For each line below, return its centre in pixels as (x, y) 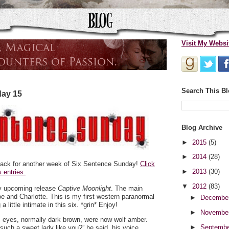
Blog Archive (202, 128)
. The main (127, 188)
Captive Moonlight (84, 188)
